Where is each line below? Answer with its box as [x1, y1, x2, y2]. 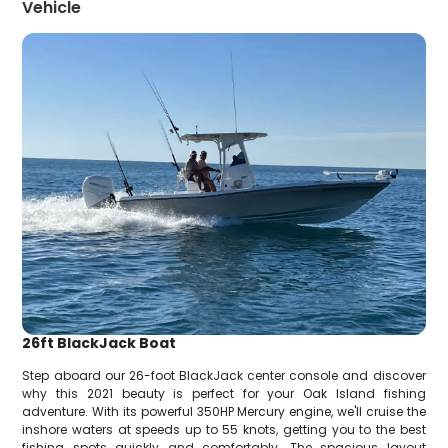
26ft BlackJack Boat [22, 333, 177, 354]
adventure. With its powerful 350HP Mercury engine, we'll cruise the [22, 403, 426, 421]
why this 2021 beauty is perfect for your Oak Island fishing [22, 385, 426, 403]
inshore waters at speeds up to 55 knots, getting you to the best [22, 421, 426, 439]
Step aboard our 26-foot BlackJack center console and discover [22, 367, 426, 385]
